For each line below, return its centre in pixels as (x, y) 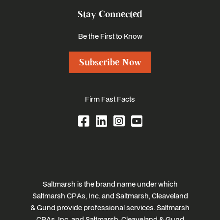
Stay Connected (110, 14)
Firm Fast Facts (110, 99)
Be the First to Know (110, 36)
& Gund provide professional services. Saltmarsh (110, 207)
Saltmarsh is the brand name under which (110, 184)
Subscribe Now (110, 63)
